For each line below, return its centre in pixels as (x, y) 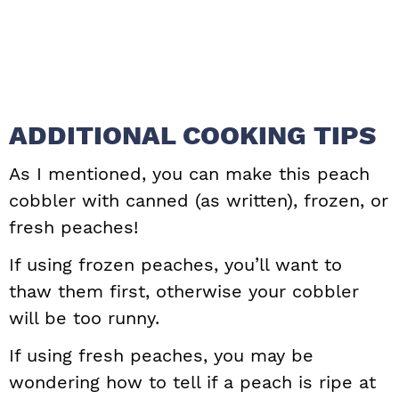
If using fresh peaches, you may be (161, 356)
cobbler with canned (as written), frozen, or (199, 201)
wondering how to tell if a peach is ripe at (192, 383)
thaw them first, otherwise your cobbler (184, 292)
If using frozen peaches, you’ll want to (175, 265)
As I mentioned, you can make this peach (189, 174)
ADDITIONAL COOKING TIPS (192, 135)
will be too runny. (84, 318)
